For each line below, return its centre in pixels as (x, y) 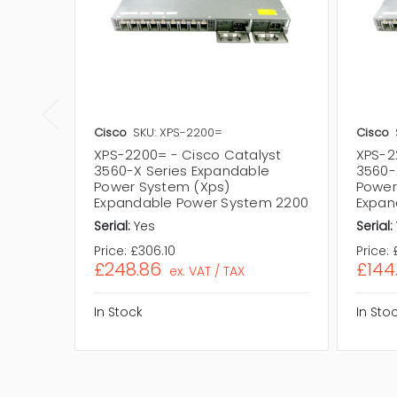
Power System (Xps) (162, 186)
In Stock (118, 311)
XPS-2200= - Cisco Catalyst (188, 154)
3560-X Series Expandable (182, 170)
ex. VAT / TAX (206, 271)
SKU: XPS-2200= (178, 132)
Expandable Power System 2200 (201, 202)
